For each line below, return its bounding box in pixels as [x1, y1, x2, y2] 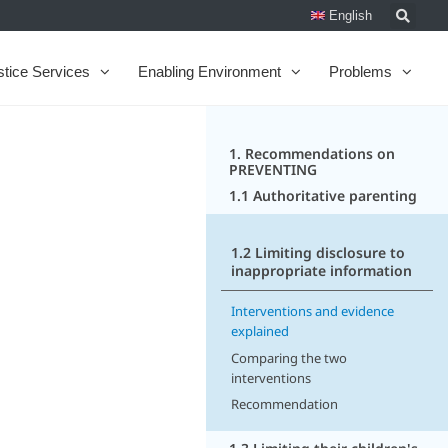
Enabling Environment [138, 62, 281, 80]
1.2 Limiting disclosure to [231, 243, 406, 263]
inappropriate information [231, 261, 413, 281]
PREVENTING [229, 160, 318, 180]
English [329, 8, 372, 24]
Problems [329, 62, 392, 80]
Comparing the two [231, 348, 348, 367]
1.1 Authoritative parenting [229, 186, 418, 206]
